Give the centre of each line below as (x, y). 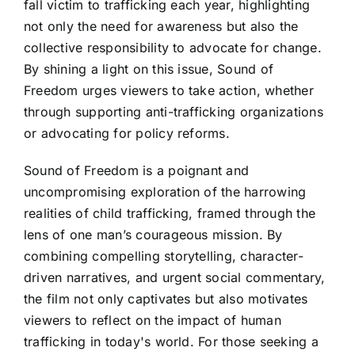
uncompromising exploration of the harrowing (165, 191)
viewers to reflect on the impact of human (153, 320)
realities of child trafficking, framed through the (170, 213)
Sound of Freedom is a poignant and (137, 170)
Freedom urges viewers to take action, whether (169, 90)
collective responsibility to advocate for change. (173, 47)
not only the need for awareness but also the (161, 26)
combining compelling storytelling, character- (164, 256)
